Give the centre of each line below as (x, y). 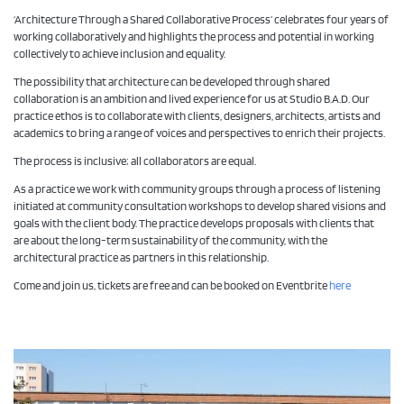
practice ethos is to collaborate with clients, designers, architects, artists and (197, 117)
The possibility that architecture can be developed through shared (172, 83)
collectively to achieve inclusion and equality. (119, 55)
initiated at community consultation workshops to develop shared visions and (200, 207)
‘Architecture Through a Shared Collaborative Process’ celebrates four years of (201, 20)
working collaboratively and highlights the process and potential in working (194, 37)
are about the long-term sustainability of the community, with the (170, 241)
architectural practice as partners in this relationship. (141, 258)
